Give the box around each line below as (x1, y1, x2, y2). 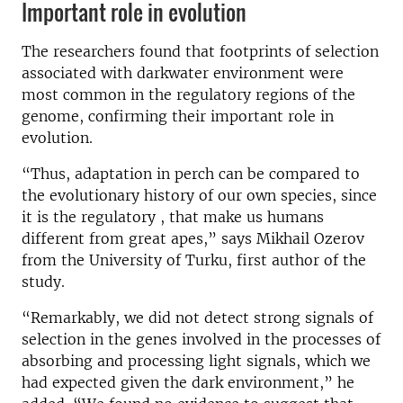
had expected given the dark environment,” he (22, 373, 354, 392)
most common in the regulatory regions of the (22, 85, 355, 104)
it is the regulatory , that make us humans (22, 208, 324, 227)
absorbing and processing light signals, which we (22, 352, 371, 371)
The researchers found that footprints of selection (22, 42, 379, 61)
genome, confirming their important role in (22, 107, 334, 126)
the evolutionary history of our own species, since (22, 186, 377, 205)
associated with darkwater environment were (22, 64, 344, 83)
